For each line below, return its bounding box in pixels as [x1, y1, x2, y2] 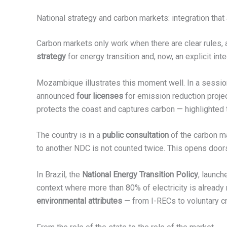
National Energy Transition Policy [82, 169, 198, 179]
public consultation [102, 130, 169, 140]
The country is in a [36, 130, 102, 140]
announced [36, 91, 77, 101]
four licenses [77, 91, 123, 101]
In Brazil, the [36, 169, 82, 179]
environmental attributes [36, 196, 122, 206]
